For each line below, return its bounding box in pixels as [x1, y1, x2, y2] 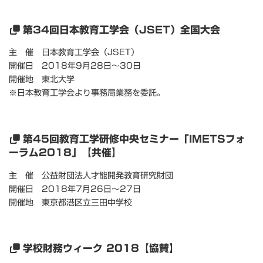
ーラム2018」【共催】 [9, 147, 122, 157]
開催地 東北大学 [9, 75, 75, 84]
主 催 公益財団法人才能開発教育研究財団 [9, 171, 173, 180]
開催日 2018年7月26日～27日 [9, 184, 141, 193]
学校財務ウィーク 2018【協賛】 [23, 243, 180, 254]
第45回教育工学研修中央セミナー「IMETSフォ [23, 133, 246, 144]
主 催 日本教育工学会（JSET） [9, 48, 139, 57]
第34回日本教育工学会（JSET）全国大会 [23, 24, 221, 35]
